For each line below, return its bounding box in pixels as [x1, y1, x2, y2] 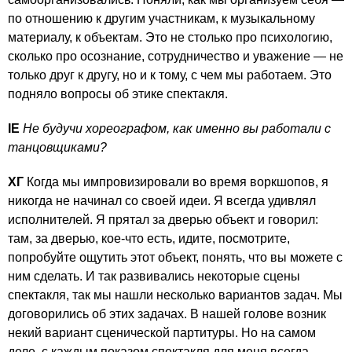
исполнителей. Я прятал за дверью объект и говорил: [8, 212, 318, 226]
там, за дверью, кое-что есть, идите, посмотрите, [8, 231, 290, 245]
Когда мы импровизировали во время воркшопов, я [24, 174, 328, 189]
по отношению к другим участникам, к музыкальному [8, 11, 315, 25]
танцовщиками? [8, 140, 107, 154]
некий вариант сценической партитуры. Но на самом [8, 325, 316, 339]
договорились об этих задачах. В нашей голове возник [8, 306, 326, 321]
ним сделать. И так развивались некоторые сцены [8, 269, 300, 283]
